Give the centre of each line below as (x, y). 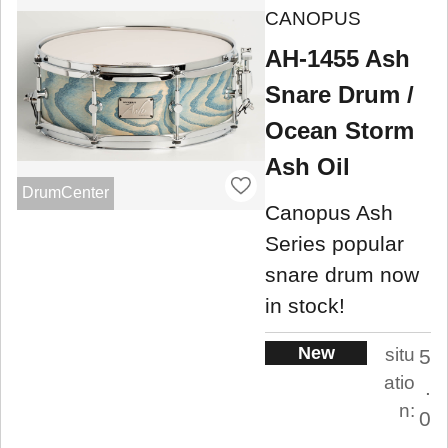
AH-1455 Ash (337, 59)
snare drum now (342, 274)
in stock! (305, 305)
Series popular (334, 243)
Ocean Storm (339, 131)
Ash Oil (307, 167)
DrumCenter (65, 193)
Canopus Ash (329, 212)
